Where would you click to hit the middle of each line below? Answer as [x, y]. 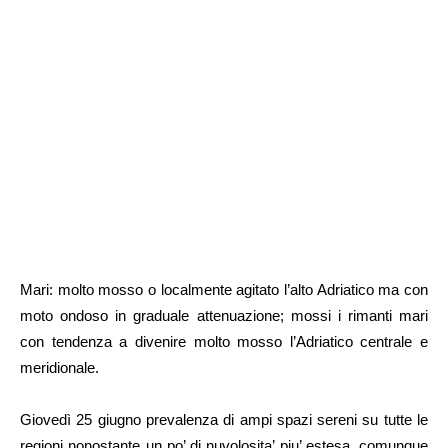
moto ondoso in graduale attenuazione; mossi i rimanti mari [224, 315]
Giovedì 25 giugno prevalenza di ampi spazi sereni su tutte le [224, 419]
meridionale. [59, 367]
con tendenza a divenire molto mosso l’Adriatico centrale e [224, 341]
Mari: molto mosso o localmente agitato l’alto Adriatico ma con [224, 289]
